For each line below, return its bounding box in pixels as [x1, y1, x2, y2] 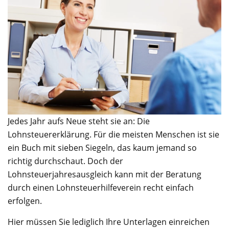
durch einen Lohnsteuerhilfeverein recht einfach [8, 181, 194, 193]
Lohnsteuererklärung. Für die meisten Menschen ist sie [8, 128, 219, 140]
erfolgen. [8, 195, 42, 207]
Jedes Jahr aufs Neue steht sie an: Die [8, 115, 150, 127]
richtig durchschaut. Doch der [8, 155, 123, 167]
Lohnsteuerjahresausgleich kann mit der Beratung [8, 168, 201, 180]
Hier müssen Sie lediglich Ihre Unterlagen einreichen [8, 216, 210, 227]
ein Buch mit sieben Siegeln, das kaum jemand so [8, 142, 197, 153]
